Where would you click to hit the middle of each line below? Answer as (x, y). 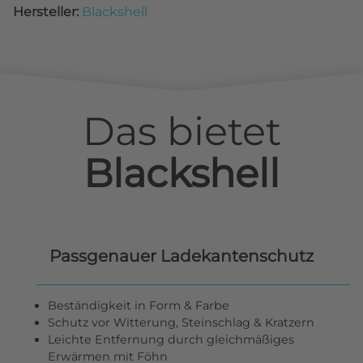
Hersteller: (47, 12)
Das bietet (181, 132)
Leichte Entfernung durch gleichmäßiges (171, 339)
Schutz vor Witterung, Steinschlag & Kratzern (181, 322)
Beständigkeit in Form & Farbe (139, 305)
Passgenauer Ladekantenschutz (181, 255)
